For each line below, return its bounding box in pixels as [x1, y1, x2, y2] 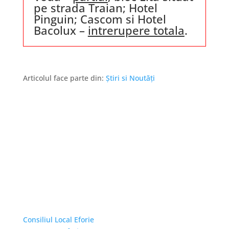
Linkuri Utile [22, 198, 77, 210]
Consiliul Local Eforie [22, 215, 94, 224]
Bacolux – [33, 22, 88, 38]
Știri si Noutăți [105, 73, 155, 83]
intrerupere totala [87, 22, 185, 38]
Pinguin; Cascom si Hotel [33, 11, 166, 27]
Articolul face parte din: [22, 73, 106, 83]
